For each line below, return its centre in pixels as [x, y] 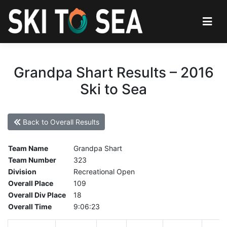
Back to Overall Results [60, 122]
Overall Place [31, 183]
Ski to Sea [113, 89]
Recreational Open [104, 172]
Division [22, 172]
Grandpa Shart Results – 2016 [113, 72]
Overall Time [30, 207]
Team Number [32, 160]
